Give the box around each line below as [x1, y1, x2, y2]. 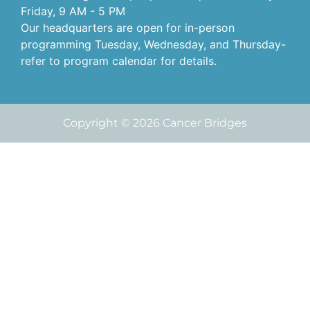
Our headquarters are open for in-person [21, 20, 235, 35]
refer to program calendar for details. [21, 53, 217, 68]
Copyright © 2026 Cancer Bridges [63, 116, 247, 129]
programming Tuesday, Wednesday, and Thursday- [21, 37, 286, 51]
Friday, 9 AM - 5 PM [21, 3, 125, 18]
